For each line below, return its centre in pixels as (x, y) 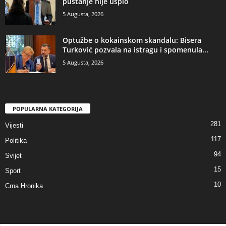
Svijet (13, 156)
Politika (16, 141)
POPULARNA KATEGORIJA (48, 109)
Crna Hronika (24, 186)
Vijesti (14, 126)
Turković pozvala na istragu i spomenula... (135, 49)
